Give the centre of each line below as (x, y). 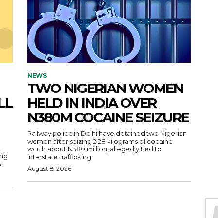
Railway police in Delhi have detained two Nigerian (107, 133)
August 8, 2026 (49, 168)
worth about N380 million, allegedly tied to (94, 149)
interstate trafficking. (60, 156)
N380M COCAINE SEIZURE (108, 117)
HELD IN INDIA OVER (92, 102)
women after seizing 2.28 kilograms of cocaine (100, 141)
